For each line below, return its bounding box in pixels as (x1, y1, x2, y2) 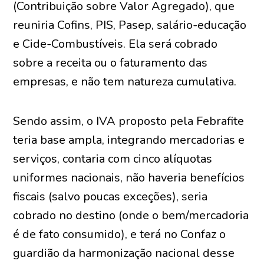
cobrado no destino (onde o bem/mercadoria (13, 207, 249, 223)
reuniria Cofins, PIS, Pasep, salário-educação (13, 17, 247, 33)
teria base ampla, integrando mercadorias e (13, 132, 245, 148)
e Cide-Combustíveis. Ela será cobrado (13, 36, 218, 52)
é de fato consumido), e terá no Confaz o (13, 226, 226, 242)
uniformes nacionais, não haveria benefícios (13, 170, 245, 186)
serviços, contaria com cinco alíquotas (13, 151, 213, 167)
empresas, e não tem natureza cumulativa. (13, 74, 237, 90)
